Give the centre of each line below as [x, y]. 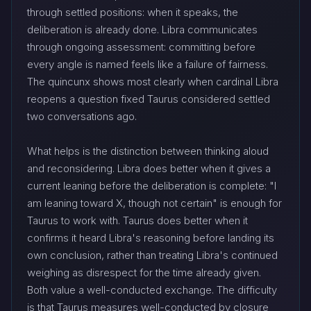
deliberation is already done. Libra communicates [142, 30]
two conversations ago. [82, 117]
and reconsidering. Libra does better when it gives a [149, 169]
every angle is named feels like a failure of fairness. [148, 65]
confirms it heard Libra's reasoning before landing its [151, 238]
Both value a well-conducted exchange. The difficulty [152, 290]
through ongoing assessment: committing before [141, 47]
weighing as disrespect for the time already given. [144, 273]
